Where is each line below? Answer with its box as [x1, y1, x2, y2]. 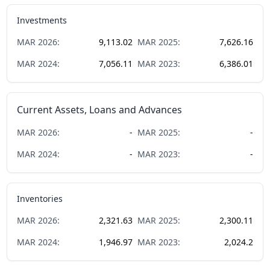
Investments [17, 14, 67, 26]
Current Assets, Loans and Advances [17, 102, 183, 116]
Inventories [17, 192, 63, 204]
